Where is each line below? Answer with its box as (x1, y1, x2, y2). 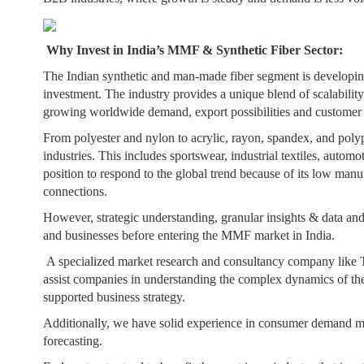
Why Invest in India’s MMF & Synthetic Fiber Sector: (46, 43, 344, 57)
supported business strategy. (43, 290, 189, 304)
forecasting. (43, 334, 106, 348)
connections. (43, 184, 111, 198)
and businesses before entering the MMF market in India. (43, 228, 339, 242)
